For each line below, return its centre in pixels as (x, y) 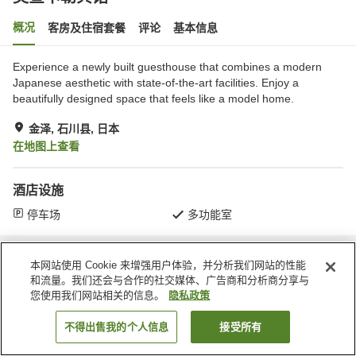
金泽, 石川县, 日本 (74, 129)
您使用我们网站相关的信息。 (98, 295)
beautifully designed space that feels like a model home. (153, 99)
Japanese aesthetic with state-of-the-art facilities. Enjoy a (156, 83)
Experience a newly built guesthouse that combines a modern (167, 67)
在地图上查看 (46, 146)
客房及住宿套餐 (87, 28)
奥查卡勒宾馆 (211, 256)
